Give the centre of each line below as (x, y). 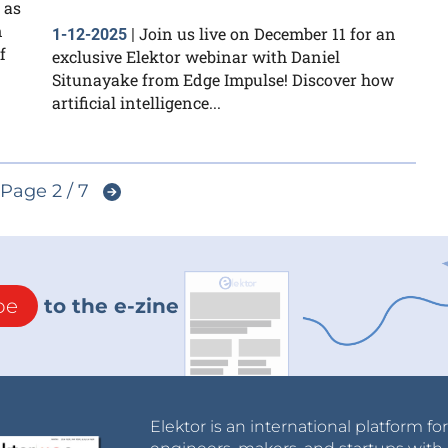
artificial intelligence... (136, 102)
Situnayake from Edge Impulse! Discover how (223, 79)
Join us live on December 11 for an (267, 33)
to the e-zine (108, 306)
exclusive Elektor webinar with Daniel (196, 56)
